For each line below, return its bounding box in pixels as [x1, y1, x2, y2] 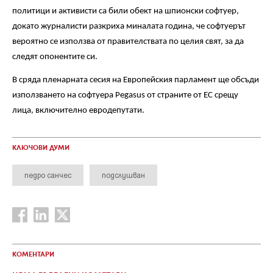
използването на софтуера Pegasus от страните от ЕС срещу [12, 91, 238, 101]
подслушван [102, 170, 145, 179]
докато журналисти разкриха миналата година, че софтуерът [12, 21, 246, 31]
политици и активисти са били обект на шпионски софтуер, [12, 6, 239, 16]
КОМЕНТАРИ [12, 251, 54, 258]
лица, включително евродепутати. [12, 106, 144, 116]
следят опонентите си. [12, 52, 97, 62]
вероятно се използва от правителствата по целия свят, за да [12, 37, 244, 46]
